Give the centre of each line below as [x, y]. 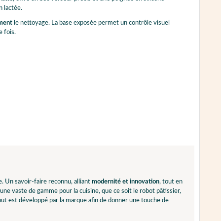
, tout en [171, 182]
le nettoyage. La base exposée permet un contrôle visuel [91, 23]
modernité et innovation [126, 182]
